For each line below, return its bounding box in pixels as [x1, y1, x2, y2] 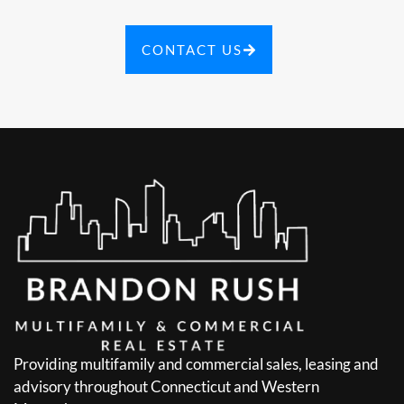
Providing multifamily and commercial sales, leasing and [14, 354, 379, 374]
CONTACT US [142, 41, 243, 59]
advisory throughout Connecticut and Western [14, 377, 319, 397]
